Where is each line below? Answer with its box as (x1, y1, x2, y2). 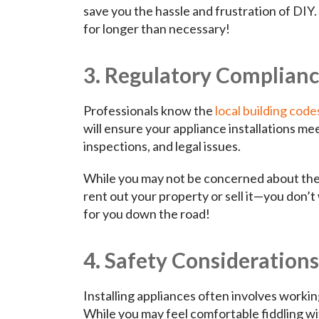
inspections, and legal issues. (83, 138, 241, 155)
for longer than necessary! (83, 21, 230, 37)
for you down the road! (83, 206, 210, 222)
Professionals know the (83, 103, 215, 119)
